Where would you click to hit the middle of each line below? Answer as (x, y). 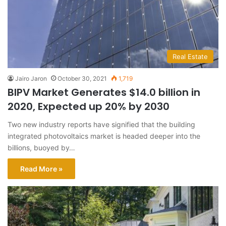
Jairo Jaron (31, 78)
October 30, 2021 (82, 78)
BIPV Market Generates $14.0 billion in (104, 92)
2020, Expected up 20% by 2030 (89, 106)
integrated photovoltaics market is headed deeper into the (104, 136)
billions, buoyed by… (41, 147)
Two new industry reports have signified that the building (101, 124)
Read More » (41, 168)
